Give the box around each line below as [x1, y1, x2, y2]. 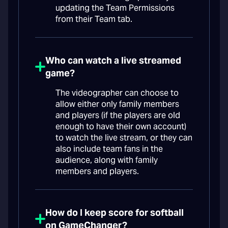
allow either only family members [55, 99, 179, 110]
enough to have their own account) [55, 121, 186, 132]
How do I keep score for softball [45, 207, 184, 219]
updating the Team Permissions [55, 3, 175, 14]
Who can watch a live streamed [45, 54, 181, 67]
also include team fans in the [55, 144, 163, 155]
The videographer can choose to [55, 88, 179, 99]
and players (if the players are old [55, 110, 180, 121]
